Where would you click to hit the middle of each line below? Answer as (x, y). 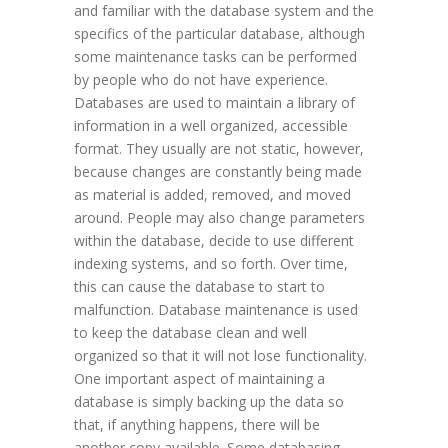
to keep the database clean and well (190, 333)
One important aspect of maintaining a (199, 379)
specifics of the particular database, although (219, 34)
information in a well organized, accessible (211, 126)
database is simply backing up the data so (209, 402)
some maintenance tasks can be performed (215, 57)
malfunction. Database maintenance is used (216, 310)
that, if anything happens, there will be (197, 425)
